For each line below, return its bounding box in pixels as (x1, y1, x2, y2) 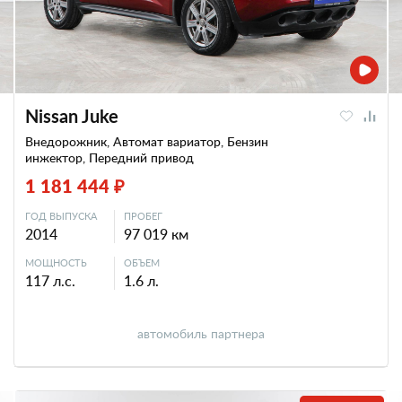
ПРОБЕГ (124, 209, 162, 223)
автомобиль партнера (137, 325, 265, 342)
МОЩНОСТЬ (25, 256, 87, 269)
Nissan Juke (25, 103, 118, 128)
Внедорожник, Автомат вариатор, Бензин (25, 133, 268, 150)
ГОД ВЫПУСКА (25, 209, 97, 223)
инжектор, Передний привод (25, 149, 194, 166)
